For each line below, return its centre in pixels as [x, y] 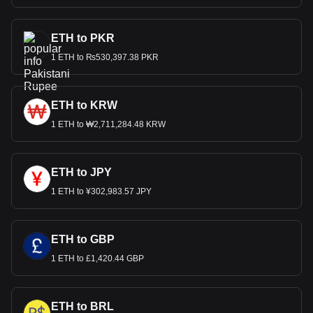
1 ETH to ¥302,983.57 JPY [101, 191]
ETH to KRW [84, 105]
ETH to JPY [81, 172]
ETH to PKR [83, 38]
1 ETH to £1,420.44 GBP [97, 259]
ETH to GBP [83, 239]
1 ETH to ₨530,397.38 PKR [105, 57]
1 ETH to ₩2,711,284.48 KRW [108, 124]
